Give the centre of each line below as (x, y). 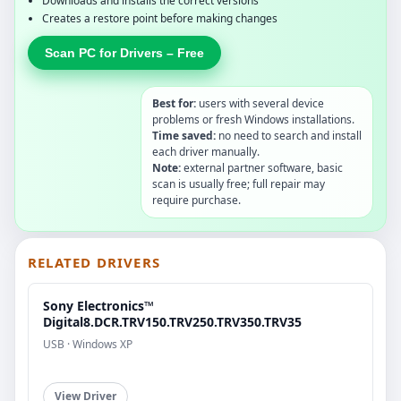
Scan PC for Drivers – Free (124, 52)
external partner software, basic (262, 167)
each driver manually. (206, 151)
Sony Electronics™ (98, 305)
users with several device (260, 103)
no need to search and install (289, 135)
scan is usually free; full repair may (239, 183)
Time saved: (184, 135)
